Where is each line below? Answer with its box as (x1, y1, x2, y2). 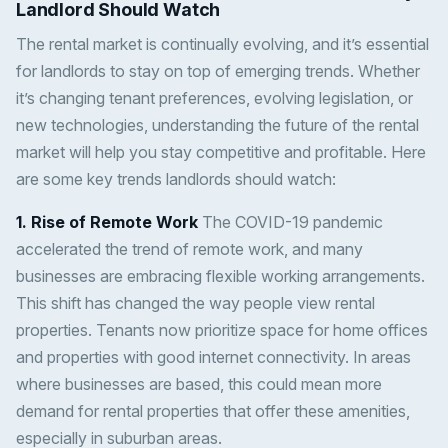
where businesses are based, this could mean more (16, 374, 382, 395)
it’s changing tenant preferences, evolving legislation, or (16, 88, 413, 109)
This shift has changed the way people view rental (16, 293, 375, 314)
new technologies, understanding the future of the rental (16, 115, 419, 136)
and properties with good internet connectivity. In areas (16, 347, 411, 368)
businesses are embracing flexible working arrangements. (16, 266, 425, 287)
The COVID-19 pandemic (198, 212, 383, 233)
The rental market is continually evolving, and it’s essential (16, 34, 429, 55)
